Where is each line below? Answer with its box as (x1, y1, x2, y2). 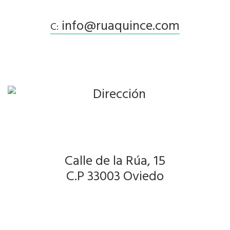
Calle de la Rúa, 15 (65, 150, 165, 170)
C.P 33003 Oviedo (66, 165, 164, 185)
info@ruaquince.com (59, 15, 180, 35)
